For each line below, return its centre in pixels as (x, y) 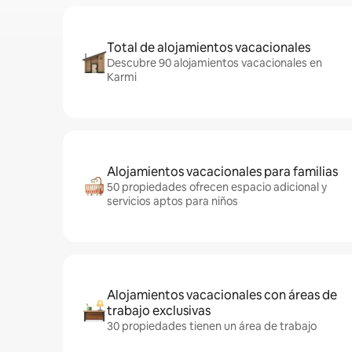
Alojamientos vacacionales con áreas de (222, 295)
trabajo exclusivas (159, 311)
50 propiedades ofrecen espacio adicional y (217, 187)
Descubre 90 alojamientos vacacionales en (214, 63)
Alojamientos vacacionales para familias (222, 172)
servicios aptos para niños (172, 201)
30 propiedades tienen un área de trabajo (212, 326)
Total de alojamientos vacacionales (209, 48)
